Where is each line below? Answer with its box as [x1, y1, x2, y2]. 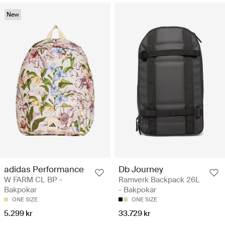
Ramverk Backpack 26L [119, 175, 200, 185]
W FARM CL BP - [4, 175, 62, 185]
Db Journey [119, 164, 163, 175]
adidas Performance [4, 164, 84, 175]
